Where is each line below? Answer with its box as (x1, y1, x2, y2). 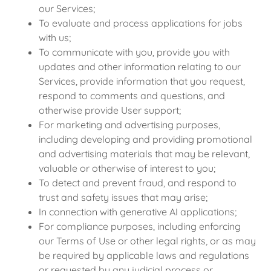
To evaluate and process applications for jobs (39, 17, 243, 29)
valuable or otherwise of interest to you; (39, 162, 215, 174)
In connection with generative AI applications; (39, 206, 237, 218)
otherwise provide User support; (39, 104, 181, 116)
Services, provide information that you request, (39, 75, 245, 87)
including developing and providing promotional (39, 133, 252, 145)
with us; (39, 31, 71, 44)
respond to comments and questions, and (39, 90, 225, 102)
